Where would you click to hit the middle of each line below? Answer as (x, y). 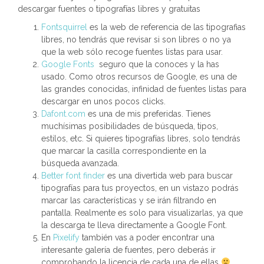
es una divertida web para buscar (169, 176)
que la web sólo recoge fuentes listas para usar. (132, 52)
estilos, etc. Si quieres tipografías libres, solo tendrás (141, 138)
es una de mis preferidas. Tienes (148, 114)
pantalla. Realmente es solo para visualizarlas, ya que (142, 213)
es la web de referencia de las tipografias (166, 27)
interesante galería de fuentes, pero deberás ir (128, 250)
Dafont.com (63, 114)
